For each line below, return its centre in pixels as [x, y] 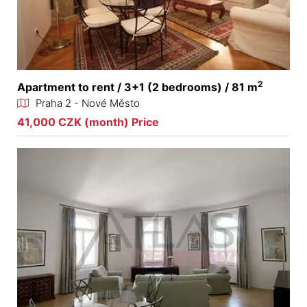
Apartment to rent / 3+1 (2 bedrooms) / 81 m [137, 87]
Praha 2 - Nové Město [88, 103]
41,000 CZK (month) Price [88, 122]
